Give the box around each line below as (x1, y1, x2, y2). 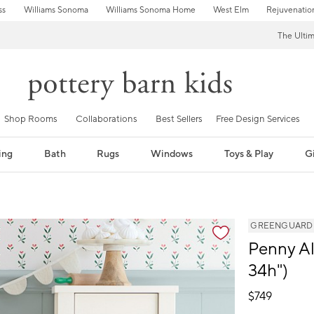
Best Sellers (156, 113, 203, 125)
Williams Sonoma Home (105, 5, 196, 15)
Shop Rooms (4, 113, 57, 125)
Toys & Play (224, 147, 274, 161)
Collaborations (76, 113, 137, 125)
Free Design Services (216, 113, 300, 125)
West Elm (212, 5, 249, 15)
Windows (151, 147, 193, 161)
